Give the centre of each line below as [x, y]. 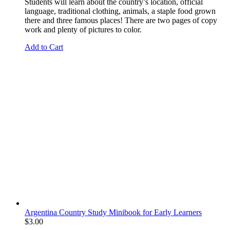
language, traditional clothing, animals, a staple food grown [120, 11]
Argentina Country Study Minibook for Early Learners [113, 212]
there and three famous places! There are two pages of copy [121, 20]
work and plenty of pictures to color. [83, 29]
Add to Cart [44, 47]
